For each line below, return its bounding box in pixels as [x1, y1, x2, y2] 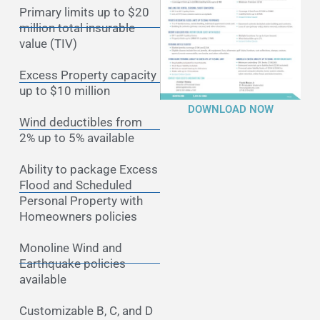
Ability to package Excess [19, 161, 158, 176]
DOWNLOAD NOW [187, 103, 274, 116]
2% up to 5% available [19, 130, 134, 145]
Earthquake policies [19, 256, 126, 271]
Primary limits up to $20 [19, 4, 149, 19]
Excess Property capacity [19, 67, 156, 82]
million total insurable [19, 20, 135, 35]
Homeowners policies [19, 209, 137, 224]
